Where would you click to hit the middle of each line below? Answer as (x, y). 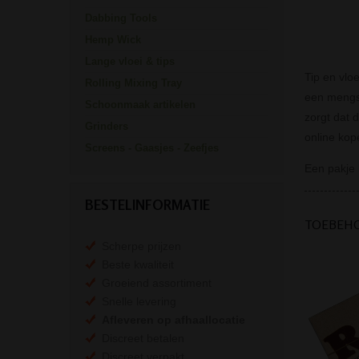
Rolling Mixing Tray (133, 83)
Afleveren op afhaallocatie (173, 320)
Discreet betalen (140, 339)
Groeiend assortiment (153, 283)
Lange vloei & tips (130, 62)
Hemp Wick (113, 40)
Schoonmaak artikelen (140, 105)
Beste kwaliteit (135, 265)
